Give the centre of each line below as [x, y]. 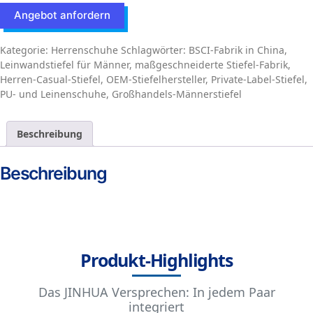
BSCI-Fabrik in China [236, 50]
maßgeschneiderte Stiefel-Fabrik [211, 65]
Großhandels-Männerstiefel [177, 94]
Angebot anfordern [62, 15]
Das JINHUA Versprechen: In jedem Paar [156, 292]
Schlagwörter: [155, 50]
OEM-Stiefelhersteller [156, 79]
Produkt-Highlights [156, 260]
